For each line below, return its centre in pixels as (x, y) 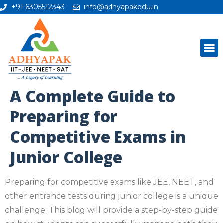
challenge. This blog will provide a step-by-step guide (111, 210)
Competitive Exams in (98, 136)
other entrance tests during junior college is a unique (111, 196)
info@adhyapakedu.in (121, 7)
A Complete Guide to (93, 96)
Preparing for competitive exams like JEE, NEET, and (109, 182)
